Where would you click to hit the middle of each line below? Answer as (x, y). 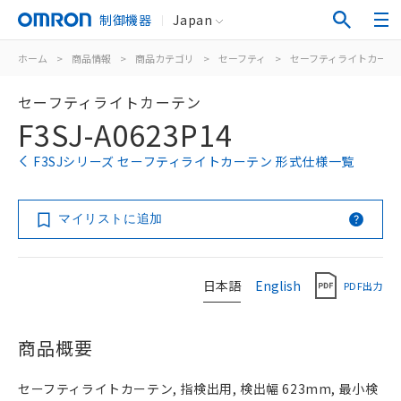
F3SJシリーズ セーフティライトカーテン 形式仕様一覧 (194, 161)
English (278, 285)
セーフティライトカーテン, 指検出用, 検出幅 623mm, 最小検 (198, 388)
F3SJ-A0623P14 (125, 134)
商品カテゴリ (165, 58)
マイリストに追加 (111, 218)
